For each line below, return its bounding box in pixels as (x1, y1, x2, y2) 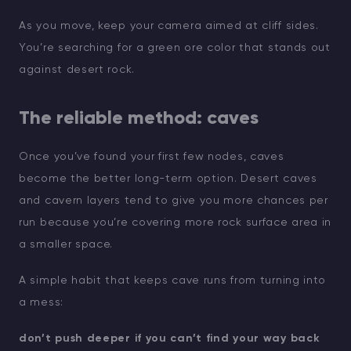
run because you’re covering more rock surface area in (19, 217, 332, 229)
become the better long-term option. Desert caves (19, 173, 317, 185)
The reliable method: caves (19, 109, 259, 128)
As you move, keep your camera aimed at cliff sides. (19, 20, 319, 32)
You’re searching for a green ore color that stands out (19, 42, 331, 54)
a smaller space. (19, 239, 114, 251)
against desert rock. (19, 64, 135, 76)
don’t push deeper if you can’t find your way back (19, 333, 320, 345)
